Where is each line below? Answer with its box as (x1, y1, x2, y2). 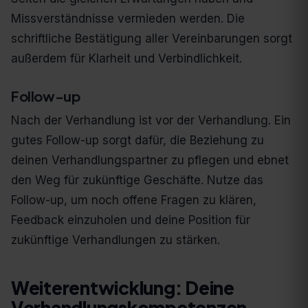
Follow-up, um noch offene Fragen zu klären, (11, 193, 256, 208)
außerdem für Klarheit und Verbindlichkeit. (11, 52, 242, 66)
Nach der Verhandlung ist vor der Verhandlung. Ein (11, 113, 291, 128)
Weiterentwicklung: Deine (11, 276, 234, 300)
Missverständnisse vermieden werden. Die (11, 12, 245, 26)
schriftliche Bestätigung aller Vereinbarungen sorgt (11, 32, 292, 46)
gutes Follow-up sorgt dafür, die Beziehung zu (11, 133, 264, 148)
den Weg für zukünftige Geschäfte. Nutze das (11, 173, 263, 188)
